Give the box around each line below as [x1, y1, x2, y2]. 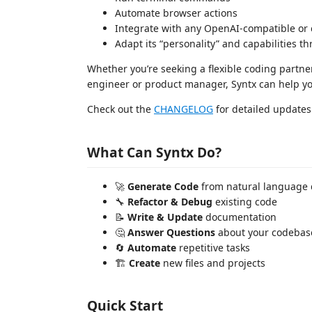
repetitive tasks [176, 240, 250, 254]
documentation [203, 210, 276, 224]
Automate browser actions [115, 6, 237, 20]
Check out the [87, 102, 154, 116]
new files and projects [160, 256, 265, 270]
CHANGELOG [154, 102, 213, 116]
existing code [212, 194, 277, 208]
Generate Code [127, 179, 198, 193]
